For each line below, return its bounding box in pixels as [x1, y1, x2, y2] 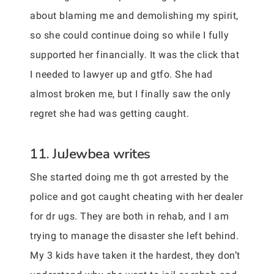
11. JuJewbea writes [30, 144, 150, 163]
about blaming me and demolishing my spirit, [30, 10, 239, 21]
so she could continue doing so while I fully [30, 29, 229, 41]
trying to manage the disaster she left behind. [30, 230, 239, 242]
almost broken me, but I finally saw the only [30, 88, 231, 100]
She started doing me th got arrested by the [30, 171, 229, 183]
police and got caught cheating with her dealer [30, 191, 243, 202]
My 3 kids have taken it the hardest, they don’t [30, 250, 240, 261]
